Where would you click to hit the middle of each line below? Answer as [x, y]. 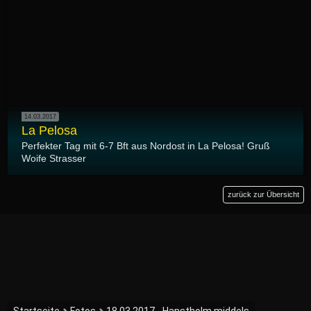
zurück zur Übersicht [263, 195]
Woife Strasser [54, 159]
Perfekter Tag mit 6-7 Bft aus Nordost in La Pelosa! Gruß [146, 146]
